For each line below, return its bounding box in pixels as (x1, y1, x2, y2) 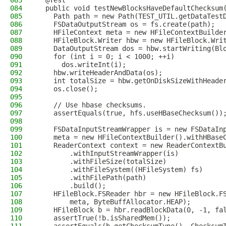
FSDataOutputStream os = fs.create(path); (37, 20, 215, 28)
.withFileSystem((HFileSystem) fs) (37, 165, 203, 174)
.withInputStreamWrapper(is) (37, 149, 179, 157)
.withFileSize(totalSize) (37, 157, 166, 165)
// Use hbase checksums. (37, 101, 146, 109)
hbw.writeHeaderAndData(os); (37, 69, 162, 77)
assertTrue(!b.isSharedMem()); (37, 214, 171, 222)
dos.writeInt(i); (37, 61, 126, 69)
